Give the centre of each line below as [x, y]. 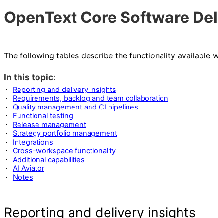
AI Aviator [28, 168]
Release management [49, 125]
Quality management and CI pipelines [75, 107]
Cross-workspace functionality [64, 151]
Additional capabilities [48, 160]
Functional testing [43, 116]
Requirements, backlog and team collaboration [90, 98]
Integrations [33, 142]
